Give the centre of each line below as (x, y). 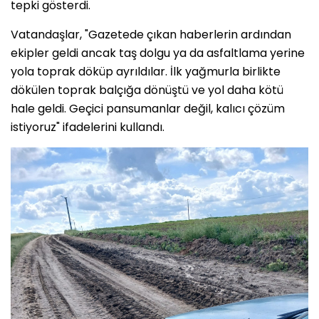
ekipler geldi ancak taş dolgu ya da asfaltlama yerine (158, 53)
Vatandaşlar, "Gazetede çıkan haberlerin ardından (151, 34)
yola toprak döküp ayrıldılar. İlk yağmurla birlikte (146, 71)
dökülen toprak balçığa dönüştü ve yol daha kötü (147, 90)
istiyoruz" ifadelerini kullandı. (88, 127)
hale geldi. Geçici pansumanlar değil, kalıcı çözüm (148, 108)
